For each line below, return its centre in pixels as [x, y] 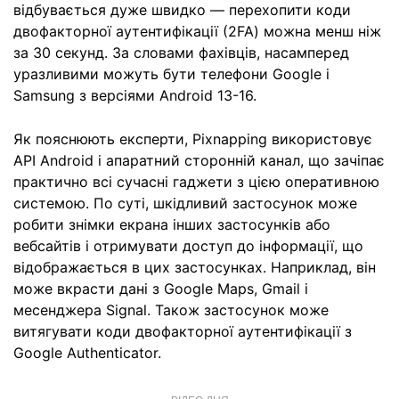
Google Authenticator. [87, 353]
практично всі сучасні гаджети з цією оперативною [196, 182]
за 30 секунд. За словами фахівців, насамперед [181, 53]
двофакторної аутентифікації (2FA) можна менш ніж [197, 31]
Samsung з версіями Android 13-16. [135, 95]
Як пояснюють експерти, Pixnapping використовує [193, 139]
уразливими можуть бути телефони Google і [171, 74]
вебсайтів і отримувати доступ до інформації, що [188, 246]
